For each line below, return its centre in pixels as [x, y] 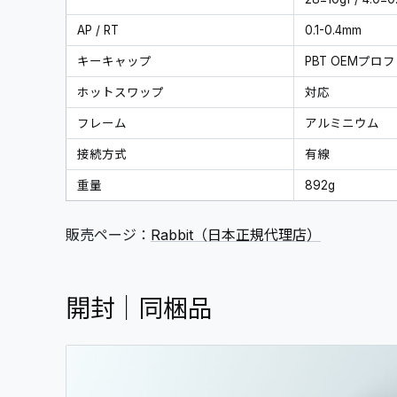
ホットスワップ [121, 92]
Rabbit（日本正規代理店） [236, 235]
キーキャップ [114, 61]
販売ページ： [108, 235]
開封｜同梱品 [139, 308]
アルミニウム [342, 123]
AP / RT [98, 30]
